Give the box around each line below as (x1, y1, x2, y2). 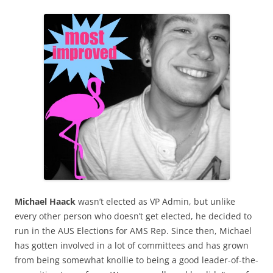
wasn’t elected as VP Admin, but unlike (76, 195, 235, 207)
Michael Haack (15, 195, 76, 207)
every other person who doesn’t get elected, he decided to (15, 210, 252, 222)
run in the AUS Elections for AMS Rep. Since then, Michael (15, 224, 252, 236)
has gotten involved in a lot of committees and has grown (15, 239, 249, 251)
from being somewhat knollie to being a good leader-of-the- (15, 253, 258, 266)
